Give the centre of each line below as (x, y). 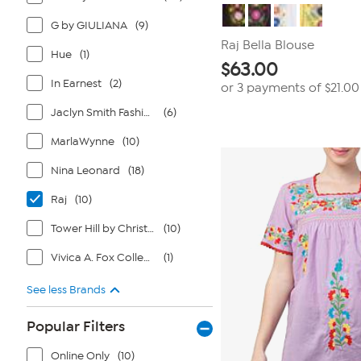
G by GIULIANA (89, 25)
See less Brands (66, 290)
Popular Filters (76, 326)
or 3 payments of (273, 88)
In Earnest (76, 83)
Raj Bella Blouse (268, 45)
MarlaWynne (83, 141)
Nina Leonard (85, 170)
